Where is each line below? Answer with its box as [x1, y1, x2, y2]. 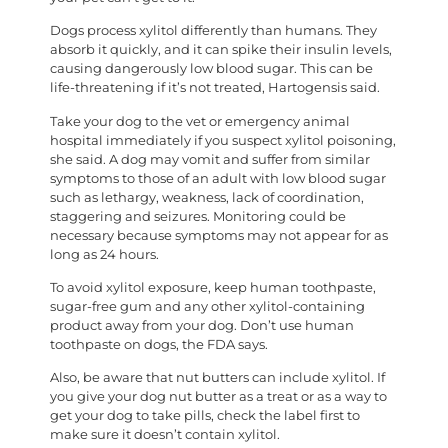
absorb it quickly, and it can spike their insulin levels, [50, 42, 392, 58]
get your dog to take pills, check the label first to [50, 408, 360, 424]
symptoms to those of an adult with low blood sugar [50, 170, 386, 186]
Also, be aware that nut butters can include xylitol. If [50, 370, 385, 386]
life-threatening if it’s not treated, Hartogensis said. [50, 80, 380, 96]
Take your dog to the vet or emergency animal [50, 113, 350, 129]
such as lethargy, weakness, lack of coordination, [50, 189, 364, 205]
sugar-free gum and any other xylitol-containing [50, 298, 365, 314]
